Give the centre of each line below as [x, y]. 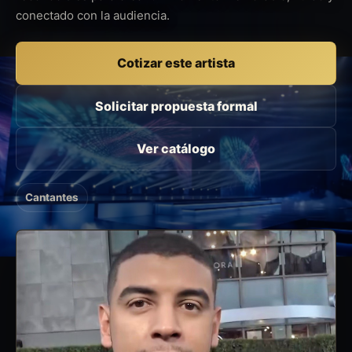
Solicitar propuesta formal [176, 106]
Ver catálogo [176, 149]
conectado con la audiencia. [93, 15]
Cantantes [51, 197]
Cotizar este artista [176, 63]
